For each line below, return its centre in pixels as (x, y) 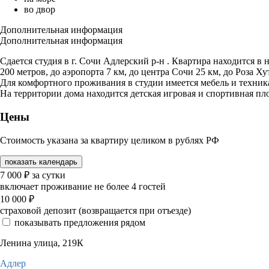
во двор (40, 10)
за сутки (49, 175)
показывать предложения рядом (80, 222)
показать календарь (41, 162)
